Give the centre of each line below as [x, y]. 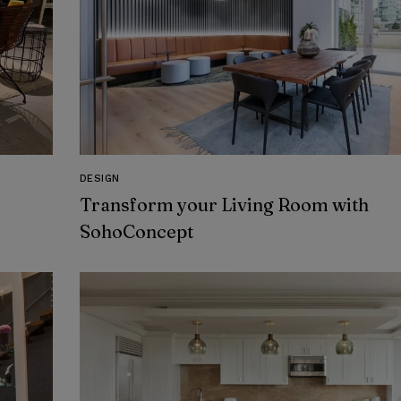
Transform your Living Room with [224, 205]
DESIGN [99, 179]
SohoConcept [136, 232]
